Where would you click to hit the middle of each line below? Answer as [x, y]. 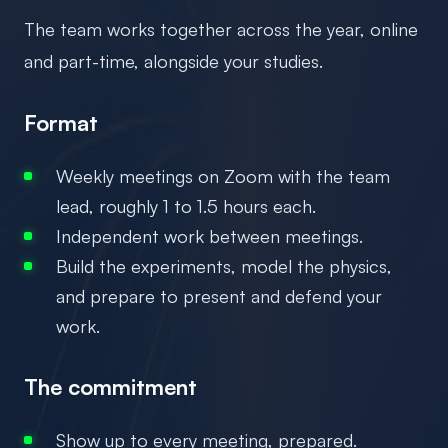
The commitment [110, 386]
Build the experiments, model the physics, [224, 265]
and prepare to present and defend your [219, 295]
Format [61, 122]
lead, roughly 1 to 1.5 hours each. [186, 205]
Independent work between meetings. [209, 235]
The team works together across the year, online [221, 28]
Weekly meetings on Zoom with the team [223, 175]
